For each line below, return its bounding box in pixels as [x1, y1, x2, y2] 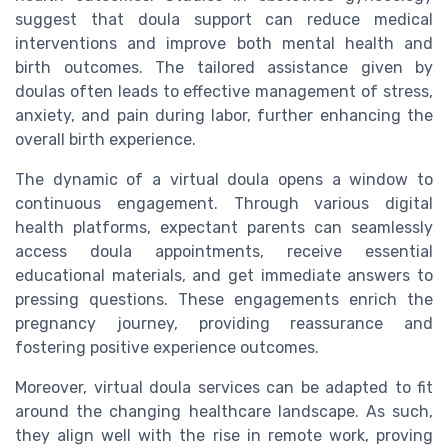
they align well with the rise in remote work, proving [15, 425, 433, 445]
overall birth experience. [15, 129, 196, 149]
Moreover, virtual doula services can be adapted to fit [15, 377, 433, 397]
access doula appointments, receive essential [15, 241, 433, 261]
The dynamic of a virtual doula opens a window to [15, 169, 433, 189]
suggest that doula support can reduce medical [15, 9, 433, 29]
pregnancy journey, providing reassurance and [15, 313, 433, 333]
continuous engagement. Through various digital [15, 193, 433, 213]
